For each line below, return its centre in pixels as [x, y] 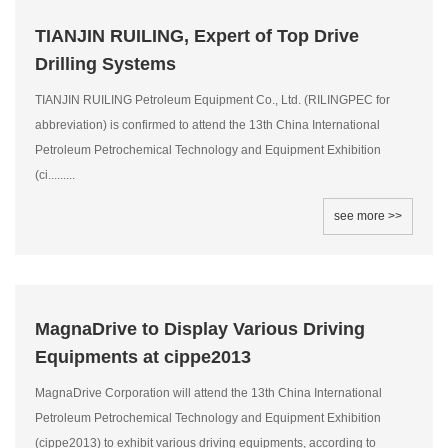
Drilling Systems [105, 64]
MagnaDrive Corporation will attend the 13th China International [208, 393]
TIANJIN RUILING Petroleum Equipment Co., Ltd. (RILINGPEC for [212, 100]
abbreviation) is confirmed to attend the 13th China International [207, 125]
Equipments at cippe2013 [143, 357]
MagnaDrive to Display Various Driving [200, 329]
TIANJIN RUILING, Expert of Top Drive [197, 36]
